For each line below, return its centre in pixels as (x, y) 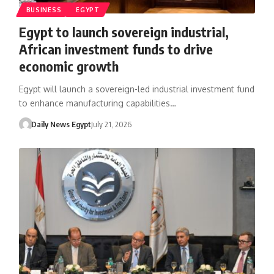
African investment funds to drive (116, 49)
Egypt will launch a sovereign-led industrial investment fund (136, 89)
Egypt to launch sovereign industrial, (124, 31)
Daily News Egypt (61, 124)
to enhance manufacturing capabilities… (97, 103)
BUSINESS (44, 9)
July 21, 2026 (112, 124)
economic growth (68, 66)
